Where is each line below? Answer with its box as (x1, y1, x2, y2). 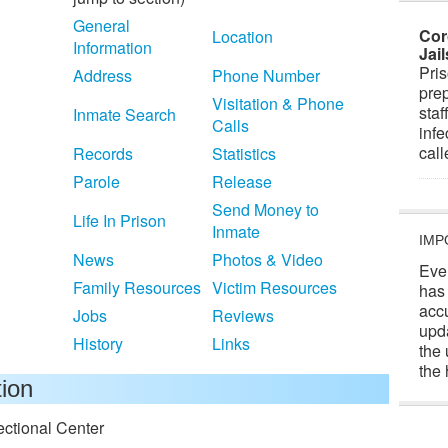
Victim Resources (212, 276, 337, 299)
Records (73, 142, 133, 165)
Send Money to (212, 198, 319, 221)
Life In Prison (73, 209, 166, 232)
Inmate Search (73, 103, 176, 126)
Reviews (212, 304, 274, 327)
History (73, 332, 123, 355)
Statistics (212, 142, 276, 165)
